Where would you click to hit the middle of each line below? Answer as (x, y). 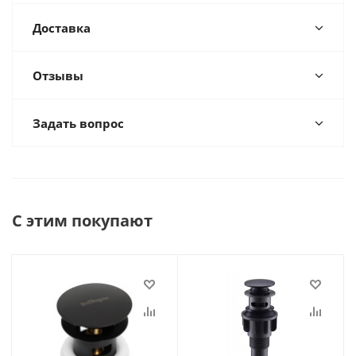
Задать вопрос (78, 123)
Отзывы (58, 75)
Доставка (62, 28)
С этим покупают (82, 221)
